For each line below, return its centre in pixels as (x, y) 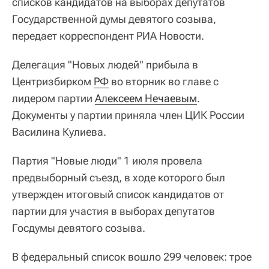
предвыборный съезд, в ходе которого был (119, 177)
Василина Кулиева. (59, 131)
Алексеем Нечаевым (146, 98)
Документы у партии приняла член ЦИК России (128, 115)
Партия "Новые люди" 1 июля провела (107, 160)
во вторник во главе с (164, 81)
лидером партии (53, 98)
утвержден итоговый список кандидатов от (118, 194)
